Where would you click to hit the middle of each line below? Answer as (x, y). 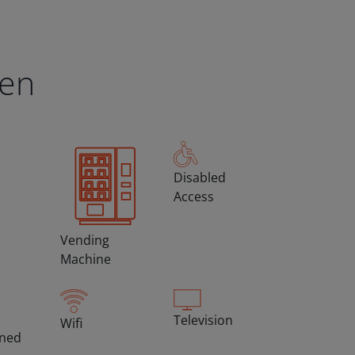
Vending (85, 240)
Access (193, 197)
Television (203, 320)
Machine (86, 259)
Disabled (199, 177)
